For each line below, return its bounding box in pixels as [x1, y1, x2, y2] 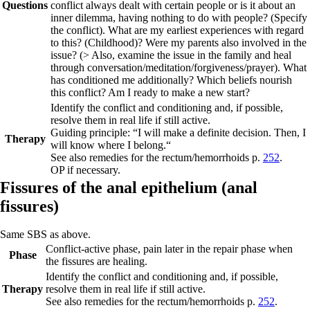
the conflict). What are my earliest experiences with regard [51, 24, 304, 36]
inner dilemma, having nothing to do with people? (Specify [51, 12, 307, 24]
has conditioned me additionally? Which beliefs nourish [51, 74, 292, 86]
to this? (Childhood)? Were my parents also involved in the [51, 37, 307, 48]
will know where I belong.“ [51, 139, 171, 151]
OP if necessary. [51, 164, 120, 176]
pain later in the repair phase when [140, 243, 293, 255]
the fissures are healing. [46, 255, 147, 267]
